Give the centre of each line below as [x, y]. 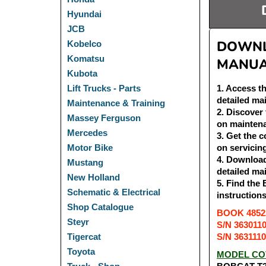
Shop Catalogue [100, 207]
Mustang [85, 162]
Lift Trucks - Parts [104, 88]
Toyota [81, 251]
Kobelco [84, 44]
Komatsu [86, 58]
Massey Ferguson [104, 118]
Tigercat [84, 237]
